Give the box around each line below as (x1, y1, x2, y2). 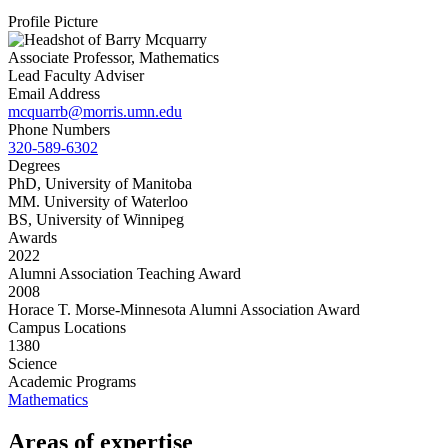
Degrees (8, 156, 60, 174)
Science (8, 354, 57, 372)
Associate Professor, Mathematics (8, 48, 219, 66)
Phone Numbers (8, 120, 110, 138)
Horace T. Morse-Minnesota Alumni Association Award (8, 300, 360, 318)
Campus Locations (8, 318, 126, 336)
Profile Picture (8, 12, 98, 30)
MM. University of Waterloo (8, 192, 188, 210)
